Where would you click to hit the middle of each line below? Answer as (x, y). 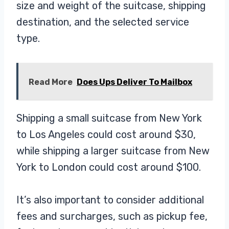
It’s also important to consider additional (110, 200)
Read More (51, 82)
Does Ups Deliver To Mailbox (134, 82)
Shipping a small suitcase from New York (109, 118)
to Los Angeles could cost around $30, (106, 134)
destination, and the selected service (103, 22)
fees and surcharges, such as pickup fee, (112, 216)
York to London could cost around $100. (110, 167)
